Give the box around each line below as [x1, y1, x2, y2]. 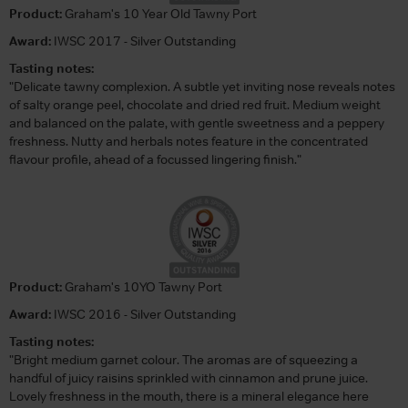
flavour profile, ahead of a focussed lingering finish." [9, 150, 301, 168]
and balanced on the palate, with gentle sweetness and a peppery [9, 114, 384, 131]
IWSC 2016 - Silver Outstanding [51, 305, 236, 322]
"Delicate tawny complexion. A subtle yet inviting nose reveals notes [9, 77, 395, 95]
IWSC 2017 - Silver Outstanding [51, 32, 236, 49]
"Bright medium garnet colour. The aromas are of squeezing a [9, 351, 358, 368]
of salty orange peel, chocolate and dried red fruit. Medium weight [9, 96, 381, 113]
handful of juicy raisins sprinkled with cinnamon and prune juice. [9, 369, 368, 386]
